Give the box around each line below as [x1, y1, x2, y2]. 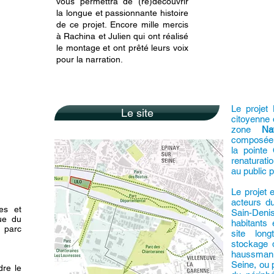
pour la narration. [56, 54, 123, 64]
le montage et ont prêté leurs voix [56, 43, 188, 53]
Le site [120, 106, 154, 119]
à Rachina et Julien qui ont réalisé [56, 31, 188, 41]
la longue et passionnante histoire [56, 8, 188, 18]
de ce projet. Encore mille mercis [56, 20, 188, 29]
